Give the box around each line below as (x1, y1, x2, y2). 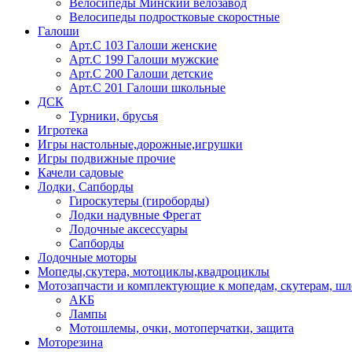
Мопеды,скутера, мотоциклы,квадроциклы (38, 264, 269, 278)
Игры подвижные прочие (38, 151, 175, 165)
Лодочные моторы (38, 250, 137, 264)
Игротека (38, 123, 88, 137)
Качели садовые (38, 165, 123, 179)
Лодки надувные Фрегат (69, 207, 201, 222)
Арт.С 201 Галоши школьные (69, 80, 225, 94)
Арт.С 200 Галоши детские (69, 66, 213, 80)
